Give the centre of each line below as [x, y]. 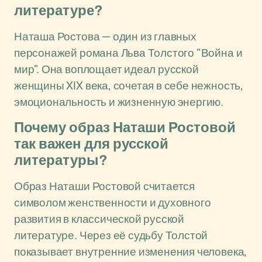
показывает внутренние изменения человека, [131, 251]
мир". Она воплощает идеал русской [106, 69]
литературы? [61, 160]
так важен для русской [91, 144]
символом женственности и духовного [113, 202]
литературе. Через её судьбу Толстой [111, 235]
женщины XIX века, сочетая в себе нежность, [129, 85]
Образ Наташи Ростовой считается [105, 186]
